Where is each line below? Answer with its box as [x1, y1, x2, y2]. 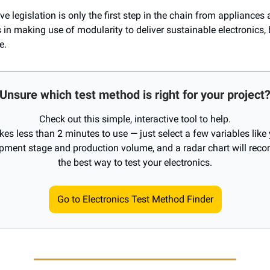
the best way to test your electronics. [58, 157, 212, 169]
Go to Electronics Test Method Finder [57, 193, 213, 206]
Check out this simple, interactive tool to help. [39, 113, 231, 125]
